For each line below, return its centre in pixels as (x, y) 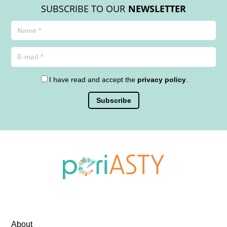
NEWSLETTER (157, 8)
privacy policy (162, 79)
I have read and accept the (93, 79)
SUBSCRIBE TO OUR (83, 8)
